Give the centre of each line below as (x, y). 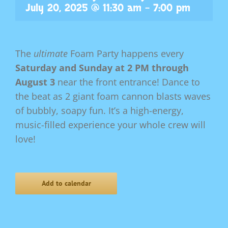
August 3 (35, 82)
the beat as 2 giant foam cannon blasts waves (113, 96)
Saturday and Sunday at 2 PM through (102, 68)
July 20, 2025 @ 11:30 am (83, 8)
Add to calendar (66, 183)
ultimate (51, 54)
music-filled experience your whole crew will (110, 125)
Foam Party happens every (126, 54)
